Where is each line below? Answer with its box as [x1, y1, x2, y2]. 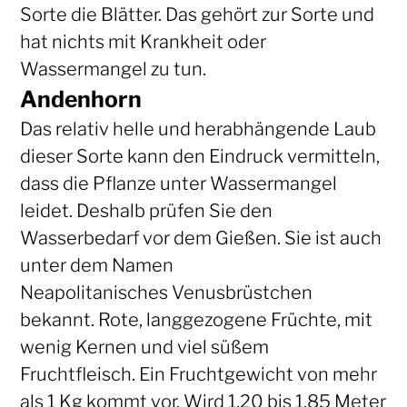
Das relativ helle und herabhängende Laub [19, 117, 376, 140]
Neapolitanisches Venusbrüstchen [19, 281, 313, 303]
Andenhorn [19, 84, 142, 113]
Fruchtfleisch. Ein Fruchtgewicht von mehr [19, 362, 377, 385]
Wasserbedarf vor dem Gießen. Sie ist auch [19, 226, 382, 249]
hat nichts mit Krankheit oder [19, 30, 266, 53]
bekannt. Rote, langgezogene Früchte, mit [19, 308, 372, 331]
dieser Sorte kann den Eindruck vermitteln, [19, 144, 380, 167]
